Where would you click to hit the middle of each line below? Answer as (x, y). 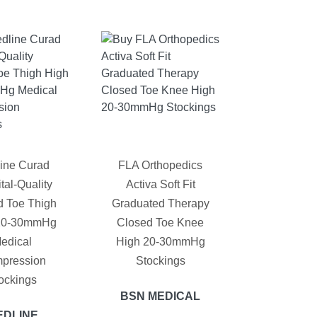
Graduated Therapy (160, 204)
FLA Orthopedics (161, 166)
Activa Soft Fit (160, 185)
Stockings (160, 261)
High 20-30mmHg (160, 242)
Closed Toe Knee (161, 223)
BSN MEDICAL (161, 296)
